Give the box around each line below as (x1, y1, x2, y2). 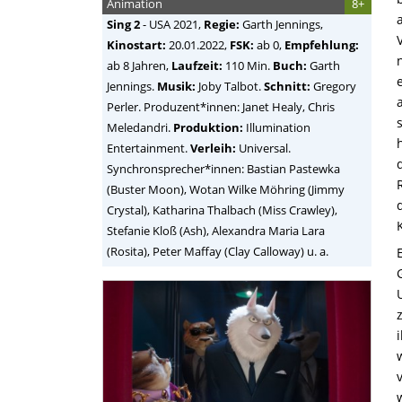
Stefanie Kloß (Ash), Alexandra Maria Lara (107, 223, 325, 239)
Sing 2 (107, 16, 140, 32)
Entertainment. (107, 140, 190, 156)
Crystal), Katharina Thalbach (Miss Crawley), (107, 202, 337, 218)
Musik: (157, 78, 196, 94)
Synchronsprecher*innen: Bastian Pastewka (107, 161, 340, 177)
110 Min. (223, 57, 273, 74)
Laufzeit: (171, 57, 223, 74)
